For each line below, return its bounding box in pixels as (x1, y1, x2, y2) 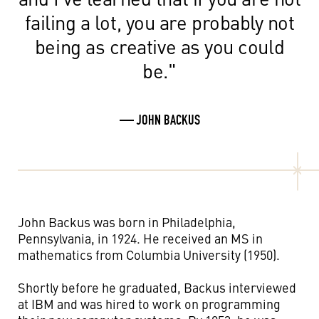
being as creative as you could (34, 32, 285, 60)
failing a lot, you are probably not (24, 8, 295, 36)
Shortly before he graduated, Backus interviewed (18, 278, 296, 296)
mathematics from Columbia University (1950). (18, 246, 280, 263)
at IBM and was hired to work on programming (18, 295, 281, 313)
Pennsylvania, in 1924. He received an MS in (18, 229, 263, 247)
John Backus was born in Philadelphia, (18, 213, 236, 231)
